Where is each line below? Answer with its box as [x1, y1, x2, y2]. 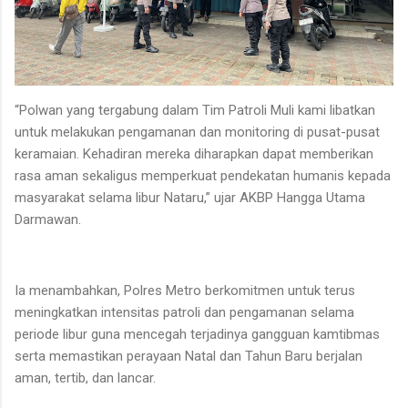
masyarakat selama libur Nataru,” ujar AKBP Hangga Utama [15, 189, 365, 206]
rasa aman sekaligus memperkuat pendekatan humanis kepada [15, 167, 391, 184]
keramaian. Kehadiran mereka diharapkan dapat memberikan [15, 145, 373, 162]
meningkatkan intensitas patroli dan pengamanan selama [15, 303, 354, 321]
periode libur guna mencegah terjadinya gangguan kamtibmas [15, 325, 380, 342]
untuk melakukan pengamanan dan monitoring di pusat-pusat [15, 123, 380, 140]
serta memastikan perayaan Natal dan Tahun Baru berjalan [15, 347, 362, 364]
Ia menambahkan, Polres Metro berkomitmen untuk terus [15, 281, 355, 299]
